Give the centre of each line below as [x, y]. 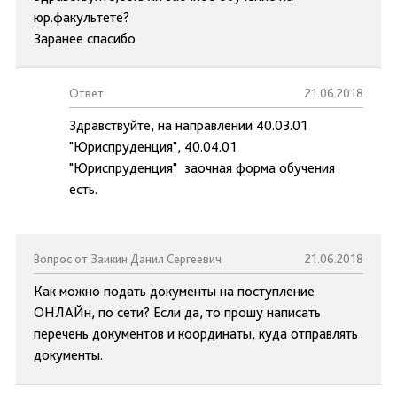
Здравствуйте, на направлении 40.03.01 [189, 125]
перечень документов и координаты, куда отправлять [196, 334]
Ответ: [88, 93]
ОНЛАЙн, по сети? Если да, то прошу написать [177, 312]
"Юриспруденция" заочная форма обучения [202, 168]
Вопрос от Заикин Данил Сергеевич [128, 259]
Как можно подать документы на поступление [174, 291]
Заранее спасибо [85, 39]
